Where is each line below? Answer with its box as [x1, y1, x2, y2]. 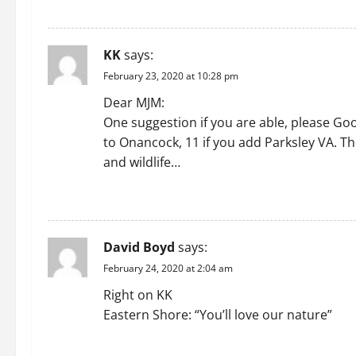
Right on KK [103, 286, 172, 304]
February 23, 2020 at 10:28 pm [103, 69, 238, 83]
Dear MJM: [103, 94, 164, 111]
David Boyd [103, 238, 175, 256]
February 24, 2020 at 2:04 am [103, 261, 233, 275]
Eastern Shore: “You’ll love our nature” [103, 306, 332, 323]
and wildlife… [103, 153, 180, 171]
